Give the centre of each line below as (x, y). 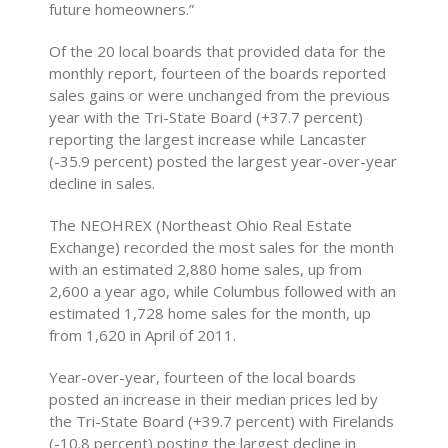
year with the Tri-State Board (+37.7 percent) (206, 117)
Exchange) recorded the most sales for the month (222, 247)
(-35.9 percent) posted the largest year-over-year (223, 161)
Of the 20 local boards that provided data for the (218, 51)
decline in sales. (102, 183)
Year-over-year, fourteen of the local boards (203, 377)
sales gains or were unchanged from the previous (220, 95)
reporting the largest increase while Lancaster (208, 139)
